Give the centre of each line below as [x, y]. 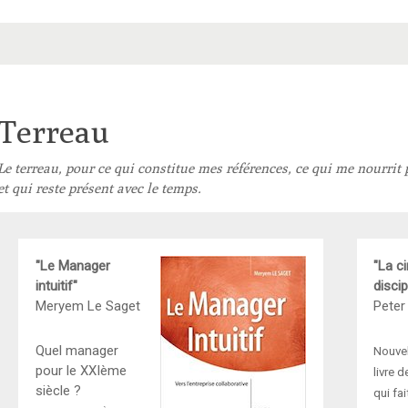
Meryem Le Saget [87, 306]
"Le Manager [72, 265]
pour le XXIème [81, 370]
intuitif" [56, 286]
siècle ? [58, 390]
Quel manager [76, 350]
